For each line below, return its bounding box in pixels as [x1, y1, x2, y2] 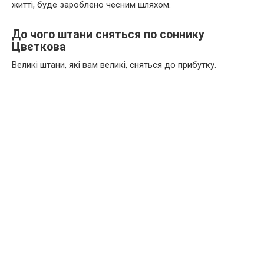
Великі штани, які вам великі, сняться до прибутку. [12, 59, 216, 70]
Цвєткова [12, 40, 66, 54]
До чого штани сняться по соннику [12, 28, 204, 41]
